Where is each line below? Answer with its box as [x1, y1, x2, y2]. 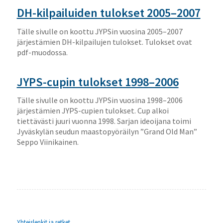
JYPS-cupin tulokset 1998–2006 [16, 74, 179, 90]
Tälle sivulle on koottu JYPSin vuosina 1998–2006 [16, 95, 183, 106]
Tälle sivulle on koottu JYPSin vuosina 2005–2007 [16, 26, 183, 36]
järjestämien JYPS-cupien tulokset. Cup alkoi [16, 106, 169, 116]
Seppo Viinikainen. [16, 137, 79, 147]
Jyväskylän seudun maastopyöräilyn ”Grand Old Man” [16, 126, 197, 137]
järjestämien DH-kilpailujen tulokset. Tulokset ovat [16, 36, 192, 47]
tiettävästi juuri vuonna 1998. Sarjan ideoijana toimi [16, 116, 191, 126]
